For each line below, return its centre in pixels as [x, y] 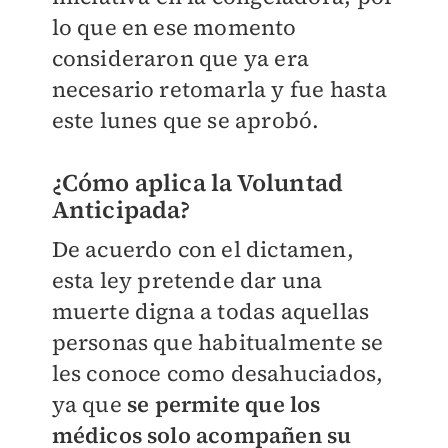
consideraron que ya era [180, 58]
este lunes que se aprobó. [185, 120]
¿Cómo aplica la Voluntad [197, 183]
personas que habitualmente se [217, 342]
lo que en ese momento [174, 27]
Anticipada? [121, 210]
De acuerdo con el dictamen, [202, 249]
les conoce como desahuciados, [217, 373]
